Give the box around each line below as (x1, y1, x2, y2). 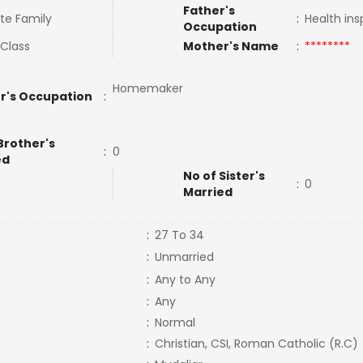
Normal (154, 314, 195, 331)
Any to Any (154, 271, 216, 288)
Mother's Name (182, 38, 281, 54)
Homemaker (112, 80, 183, 96)
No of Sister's (182, 168, 265, 184)
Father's (182, 2, 235, 19)
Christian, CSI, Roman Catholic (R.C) (154, 335, 358, 352)
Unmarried (154, 249, 214, 265)
